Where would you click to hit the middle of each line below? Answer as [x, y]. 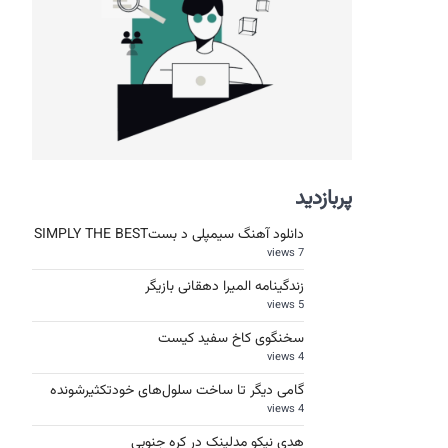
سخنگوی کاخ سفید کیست [231, 339]
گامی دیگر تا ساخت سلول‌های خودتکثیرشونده [177, 391]
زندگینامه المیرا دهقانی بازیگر [224, 287]
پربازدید [323, 199]
